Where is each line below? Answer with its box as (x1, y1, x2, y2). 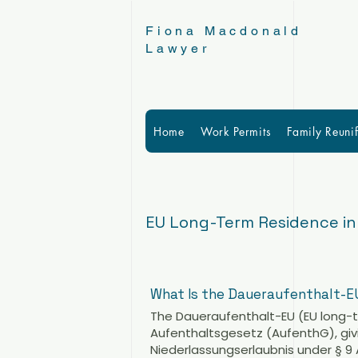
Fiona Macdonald (145, 23, 302, 38)
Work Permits (200, 123, 272, 139)
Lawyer (145, 41, 217, 56)
